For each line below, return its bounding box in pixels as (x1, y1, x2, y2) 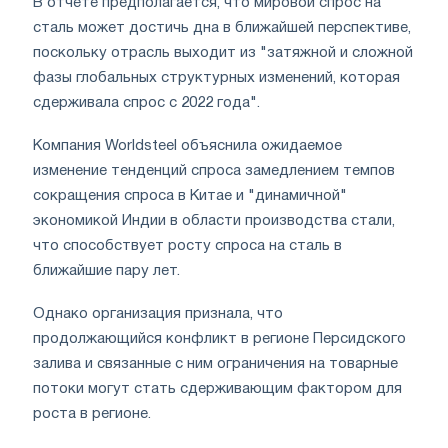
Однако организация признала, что (33, 306, 283, 321)
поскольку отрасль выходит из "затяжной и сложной (33, 45, 413, 60)
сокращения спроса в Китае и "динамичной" (33, 188, 347, 203)
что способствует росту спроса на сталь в (33, 238, 342, 253)
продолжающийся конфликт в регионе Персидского (33, 331, 406, 346)
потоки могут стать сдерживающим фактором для (33, 381, 402, 396)
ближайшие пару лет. (33, 263, 180, 278)
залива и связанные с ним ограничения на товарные (33, 356, 398, 371)
